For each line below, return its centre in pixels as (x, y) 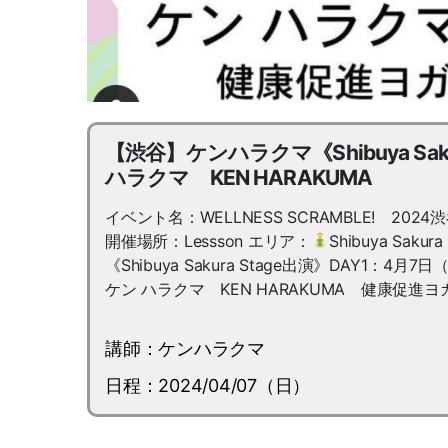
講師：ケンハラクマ (185, 348)
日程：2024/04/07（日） (208, 385)
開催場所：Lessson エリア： (208, 240)
